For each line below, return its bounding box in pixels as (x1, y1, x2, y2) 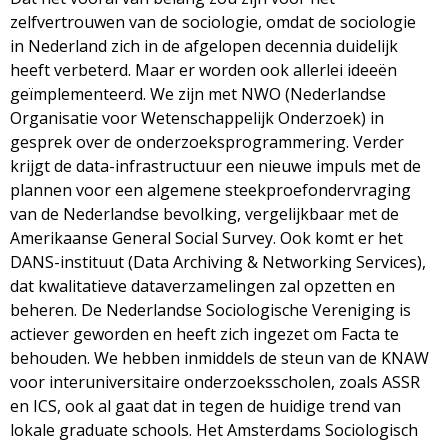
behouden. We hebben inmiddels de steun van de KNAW (10, 346, 429, 369)
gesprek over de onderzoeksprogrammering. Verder (10, 130, 404, 153)
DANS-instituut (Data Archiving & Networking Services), (10, 250, 426, 273)
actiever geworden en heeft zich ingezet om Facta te (10, 322, 399, 345)
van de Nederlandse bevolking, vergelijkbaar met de (10, 202, 399, 225)
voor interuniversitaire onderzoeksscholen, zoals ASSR (10, 370, 420, 393)
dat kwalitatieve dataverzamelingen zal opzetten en (10, 274, 395, 297)
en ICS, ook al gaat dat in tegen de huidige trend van (10, 394, 401, 417)
